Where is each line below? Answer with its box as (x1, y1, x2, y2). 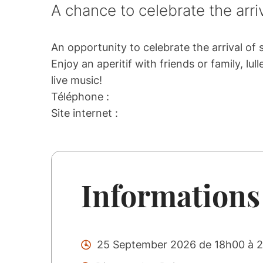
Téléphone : (51, 90, 110, 103)
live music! (51, 74, 103, 86)
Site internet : (51, 107, 119, 119)
